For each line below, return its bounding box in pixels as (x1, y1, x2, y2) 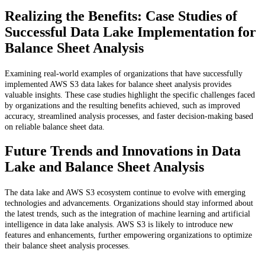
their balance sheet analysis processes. (5, 241, 130, 251)
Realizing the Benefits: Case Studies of (5, 8, 237, 24)
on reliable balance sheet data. (5, 122, 105, 131)
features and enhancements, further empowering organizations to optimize (5, 231, 252, 240)
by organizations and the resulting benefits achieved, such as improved (5, 101, 240, 110)
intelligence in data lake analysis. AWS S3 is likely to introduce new (5, 220, 233, 230)
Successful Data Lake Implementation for (5, 24, 256, 40)
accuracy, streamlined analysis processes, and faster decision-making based (5, 111, 253, 121)
